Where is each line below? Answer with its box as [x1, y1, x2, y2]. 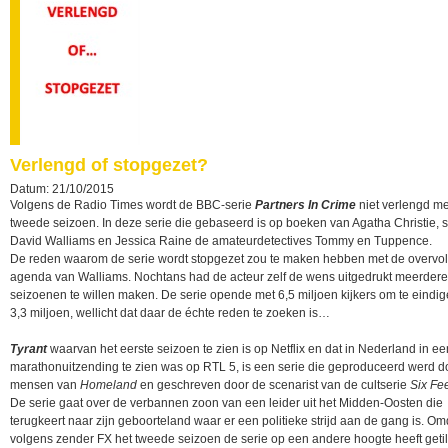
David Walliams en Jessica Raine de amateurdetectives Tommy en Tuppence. [10, 234, 432, 248]
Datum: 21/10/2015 [10, 182, 114, 196]
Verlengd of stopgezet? [10, 155, 208, 175]
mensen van [10, 378, 80, 392]
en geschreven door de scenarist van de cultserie [137, 378, 410, 392]
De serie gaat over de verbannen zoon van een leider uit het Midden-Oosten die [10, 396, 443, 410]
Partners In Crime [255, 198, 356, 212]
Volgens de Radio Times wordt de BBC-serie [10, 198, 255, 212]
